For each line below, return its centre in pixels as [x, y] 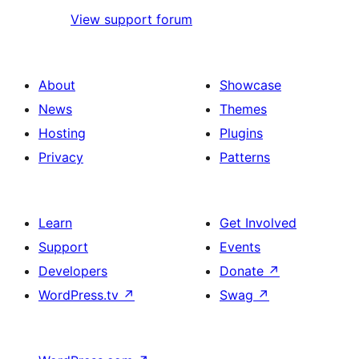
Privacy [61, 157]
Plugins [241, 133]
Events [240, 247]
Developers [73, 271]
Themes [243, 109]
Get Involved [258, 223]
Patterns [245, 157]
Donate [244, 271]
